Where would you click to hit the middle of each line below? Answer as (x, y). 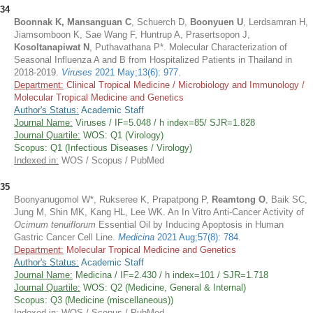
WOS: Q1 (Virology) (122, 135)
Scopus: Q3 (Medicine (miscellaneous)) (94, 300)
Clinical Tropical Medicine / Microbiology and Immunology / (184, 85)
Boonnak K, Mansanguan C (73, 22)
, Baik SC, (286, 199)
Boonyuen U (217, 22)
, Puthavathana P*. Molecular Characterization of (188, 47)
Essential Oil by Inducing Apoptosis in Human (190, 225)
